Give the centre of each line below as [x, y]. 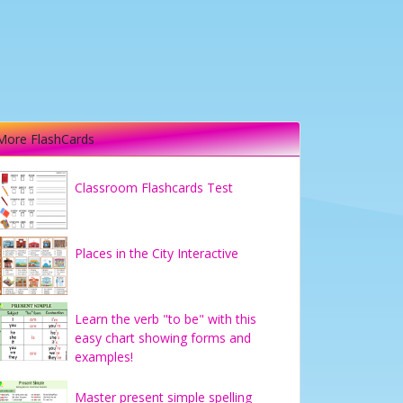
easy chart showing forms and [163, 338]
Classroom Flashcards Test [154, 188]
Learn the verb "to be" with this [166, 319]
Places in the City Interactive [157, 253]
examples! [104, 357]
